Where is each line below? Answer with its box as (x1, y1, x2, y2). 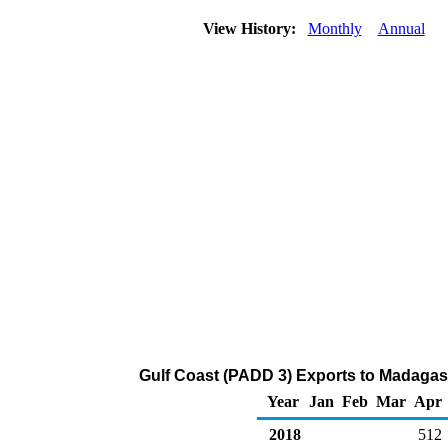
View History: (198, 20, 304, 37)
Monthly (307, 20, 362, 37)
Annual (377, 20, 425, 37)
